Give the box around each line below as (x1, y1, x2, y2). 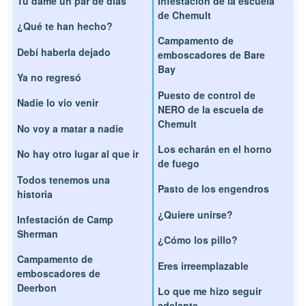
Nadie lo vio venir (17, 96, 99, 110)
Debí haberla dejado (17, 44, 111, 59)
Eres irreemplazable (158, 258, 249, 273)
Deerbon (17, 281, 57, 295)
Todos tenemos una (17, 172, 111, 186)
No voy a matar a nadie (17, 121, 124, 135)
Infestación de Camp (17, 212, 114, 227)
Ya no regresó (17, 70, 82, 85)
